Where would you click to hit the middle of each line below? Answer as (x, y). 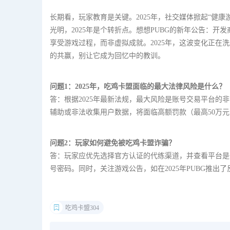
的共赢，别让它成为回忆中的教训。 (107, 56)
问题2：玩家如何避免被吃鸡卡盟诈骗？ (113, 143)
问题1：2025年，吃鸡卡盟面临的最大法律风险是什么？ (138, 87)
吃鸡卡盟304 (82, 208)
